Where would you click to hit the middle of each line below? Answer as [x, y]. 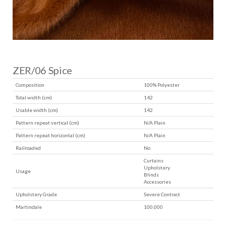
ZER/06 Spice [42, 70]
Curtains [154, 160]
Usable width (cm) [37, 110]
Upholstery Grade [37, 194]
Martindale [29, 207]
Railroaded [29, 148]
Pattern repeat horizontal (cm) [51, 135]
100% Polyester [162, 85]
